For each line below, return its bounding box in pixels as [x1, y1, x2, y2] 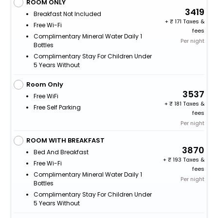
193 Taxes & [171, 156, 205, 164]
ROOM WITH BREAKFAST [26, 136, 105, 145]
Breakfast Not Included [33, 10, 101, 18]
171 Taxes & [173, 18, 205, 26]
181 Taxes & [173, 100, 205, 108]
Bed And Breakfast [33, 148, 89, 157]
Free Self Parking [33, 103, 81, 112]
